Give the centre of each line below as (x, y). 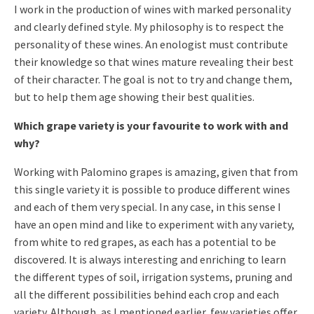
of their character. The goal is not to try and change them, (153, 79)
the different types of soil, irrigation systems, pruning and (153, 277)
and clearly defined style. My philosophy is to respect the (149, 27)
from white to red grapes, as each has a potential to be (145, 242)
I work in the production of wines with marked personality (152, 9)
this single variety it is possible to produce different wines (152, 189)
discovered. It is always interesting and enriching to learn (150, 259)
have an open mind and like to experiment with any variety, (154, 224)
